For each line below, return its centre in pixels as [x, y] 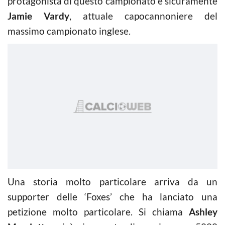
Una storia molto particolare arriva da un [113, 181]
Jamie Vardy [38, 16]
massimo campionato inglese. [69, 31]
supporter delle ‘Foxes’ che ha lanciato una [113, 196]
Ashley [203, 211]
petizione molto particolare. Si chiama [98, 211]
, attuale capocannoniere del [143, 16]
